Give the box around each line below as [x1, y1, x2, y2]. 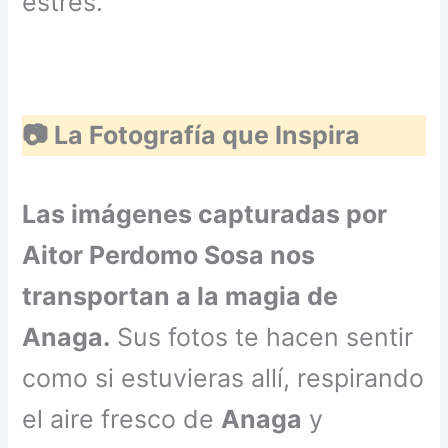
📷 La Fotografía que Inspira [22, 120, 361, 151]
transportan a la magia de [22, 280, 339, 311]
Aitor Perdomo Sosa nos [22, 239, 316, 270]
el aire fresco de [22, 403, 222, 434]
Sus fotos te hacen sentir [110, 321, 414, 352]
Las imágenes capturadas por [22, 198, 388, 229]
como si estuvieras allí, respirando [22, 362, 425, 393]
